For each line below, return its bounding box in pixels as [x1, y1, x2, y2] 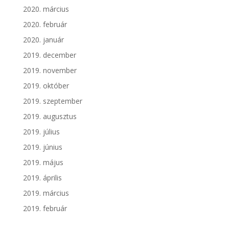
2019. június [22, 142, 62, 152]
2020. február [22, 19, 67, 30]
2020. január [22, 35, 64, 45]
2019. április [22, 173, 62, 183]
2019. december [22, 50, 76, 60]
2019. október [22, 81, 69, 91]
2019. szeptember [22, 96, 82, 106]
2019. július [22, 127, 60, 137]
